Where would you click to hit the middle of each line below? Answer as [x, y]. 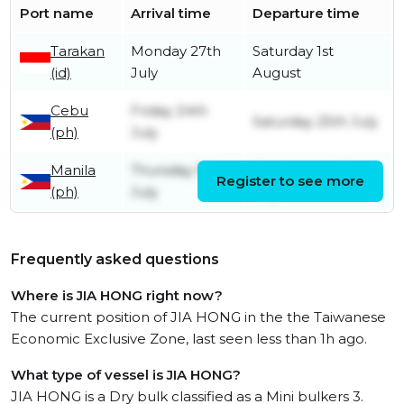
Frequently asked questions [115, 260]
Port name [57, 14]
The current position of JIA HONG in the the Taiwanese [198, 317]
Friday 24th [169, 111]
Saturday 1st [293, 51]
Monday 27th [176, 51]
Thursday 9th [175, 170]
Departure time [306, 14]
